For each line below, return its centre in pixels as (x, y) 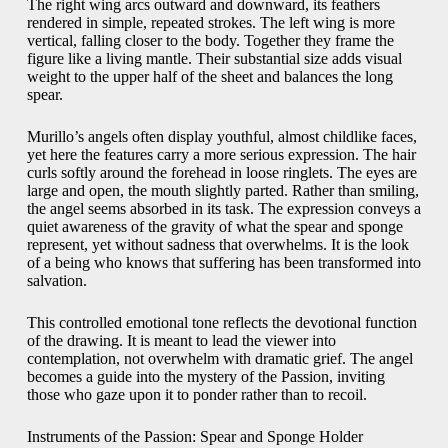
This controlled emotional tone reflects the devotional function (221, 323)
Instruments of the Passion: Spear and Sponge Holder (194, 437)
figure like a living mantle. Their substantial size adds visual (214, 59)
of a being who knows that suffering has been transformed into (223, 263)
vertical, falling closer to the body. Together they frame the (210, 41)
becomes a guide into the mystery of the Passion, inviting (205, 377)
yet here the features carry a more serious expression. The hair (221, 155)
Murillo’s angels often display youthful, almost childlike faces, (221, 137)
